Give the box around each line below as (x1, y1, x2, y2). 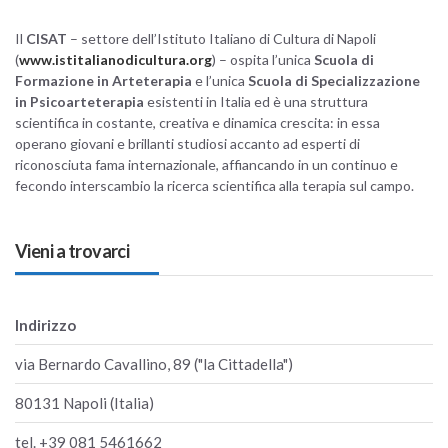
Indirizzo (15, 315, 76, 334)
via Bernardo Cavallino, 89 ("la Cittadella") (15, 354, 293, 373)
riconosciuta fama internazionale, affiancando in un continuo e (15, 155, 398, 173)
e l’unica (195, 71, 248, 89)
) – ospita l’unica (212, 50, 311, 68)
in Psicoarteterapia (15, 92, 144, 110)
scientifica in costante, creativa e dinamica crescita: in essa (15, 113, 380, 131)
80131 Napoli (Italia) (15, 393, 154, 412)
